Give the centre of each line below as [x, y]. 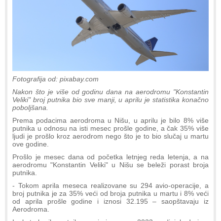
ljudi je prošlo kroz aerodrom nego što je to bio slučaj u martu [110, 136]
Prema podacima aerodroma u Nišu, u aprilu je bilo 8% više [110, 120]
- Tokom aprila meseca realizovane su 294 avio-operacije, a [110, 185]
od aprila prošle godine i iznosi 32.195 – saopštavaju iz [110, 201]
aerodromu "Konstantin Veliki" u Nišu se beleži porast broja [110, 165]
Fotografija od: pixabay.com [55, 79]
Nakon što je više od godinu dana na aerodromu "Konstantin [110, 92]
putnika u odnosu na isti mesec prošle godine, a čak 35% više [110, 128]
